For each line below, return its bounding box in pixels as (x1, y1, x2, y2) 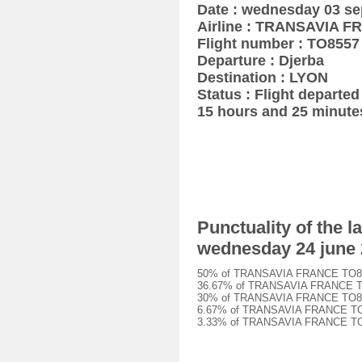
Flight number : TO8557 (196, 36, 360, 52)
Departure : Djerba (196, 53, 324, 69)
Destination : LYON (196, 69, 328, 86)
